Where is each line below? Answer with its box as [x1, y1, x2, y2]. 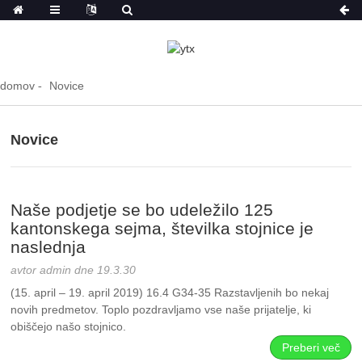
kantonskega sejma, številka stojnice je [11, 219, 314, 238]
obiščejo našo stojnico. [11, 320, 127, 334]
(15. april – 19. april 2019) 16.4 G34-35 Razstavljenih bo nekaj [11, 286, 330, 300]
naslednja [11, 238, 86, 257]
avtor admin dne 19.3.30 [11, 263, 137, 277]
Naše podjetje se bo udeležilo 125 [11, 200, 274, 220]
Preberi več [281, 340, 340, 354]
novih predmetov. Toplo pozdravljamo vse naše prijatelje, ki [11, 303, 312, 317]
